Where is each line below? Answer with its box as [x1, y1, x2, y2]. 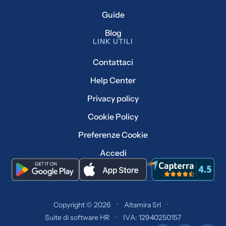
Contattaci [93, 56, 133, 67]
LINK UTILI [93, 36, 133, 46]
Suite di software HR [45, 212, 109, 222]
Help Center [90, 75, 136, 85]
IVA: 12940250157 [123, 212, 181, 222]
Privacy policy [87, 93, 139, 103]
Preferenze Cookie [78, 129, 148, 140]
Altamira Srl [124, 200, 161, 209]
